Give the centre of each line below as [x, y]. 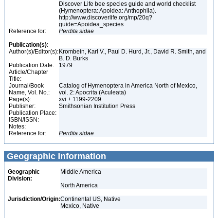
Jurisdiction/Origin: [34, 199]
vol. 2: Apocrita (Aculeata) [93, 92]
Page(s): [20, 99]
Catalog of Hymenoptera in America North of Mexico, [128, 86]
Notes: [17, 127]
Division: [20, 179]
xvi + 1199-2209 [81, 99]
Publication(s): [29, 45]
